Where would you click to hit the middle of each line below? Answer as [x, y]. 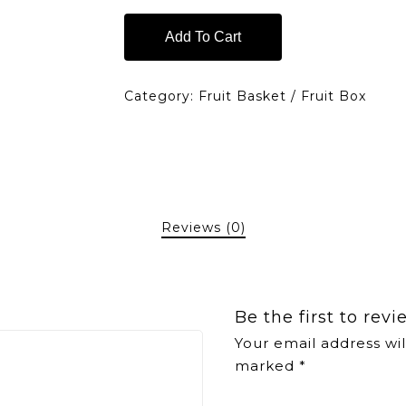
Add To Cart [203, 36]
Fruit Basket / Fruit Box [282, 96]
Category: [161, 96]
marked [266, 365]
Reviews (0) [203, 227]
